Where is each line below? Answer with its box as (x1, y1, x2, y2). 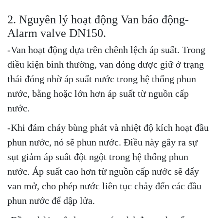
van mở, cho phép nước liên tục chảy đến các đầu (7, 180, 201, 191)
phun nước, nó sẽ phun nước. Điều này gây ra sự (7, 136, 198, 147)
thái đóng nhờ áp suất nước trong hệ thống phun (7, 73, 196, 84)
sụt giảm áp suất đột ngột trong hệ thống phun (7, 151, 188, 162)
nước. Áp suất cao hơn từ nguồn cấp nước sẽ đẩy (7, 165, 199, 177)
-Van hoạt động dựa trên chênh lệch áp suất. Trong (7, 44, 205, 55)
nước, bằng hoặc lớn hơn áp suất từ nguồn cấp (7, 88, 189, 99)
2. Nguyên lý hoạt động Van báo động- (7, 13, 189, 26)
